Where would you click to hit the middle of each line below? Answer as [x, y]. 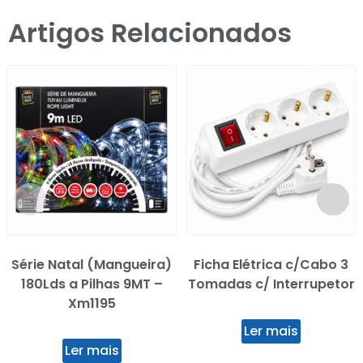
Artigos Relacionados [150, 32]
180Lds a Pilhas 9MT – [92, 284]
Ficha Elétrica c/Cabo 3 [271, 264]
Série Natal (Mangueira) [92, 264]
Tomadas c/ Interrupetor [271, 284]
